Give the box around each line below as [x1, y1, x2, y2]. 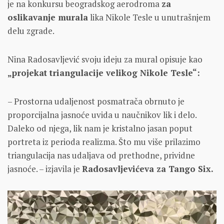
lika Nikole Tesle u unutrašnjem [88, 11, 210, 23]
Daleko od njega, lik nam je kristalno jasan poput [7, 122, 192, 134]
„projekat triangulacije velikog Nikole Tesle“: [7, 67, 200, 79]
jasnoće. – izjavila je [7, 163, 82, 175]
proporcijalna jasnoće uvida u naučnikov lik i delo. [7, 109, 196, 121]
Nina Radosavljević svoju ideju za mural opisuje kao [7, 53, 202, 65]
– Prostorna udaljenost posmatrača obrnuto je [7, 95, 184, 107]
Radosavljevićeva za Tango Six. [82, 163, 213, 175]
